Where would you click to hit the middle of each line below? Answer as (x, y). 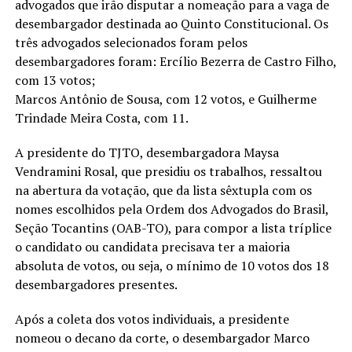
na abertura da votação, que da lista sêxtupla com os (163, 191)
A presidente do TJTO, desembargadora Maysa (147, 153)
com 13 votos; (55, 81)
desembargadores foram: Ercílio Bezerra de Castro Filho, (175, 62)
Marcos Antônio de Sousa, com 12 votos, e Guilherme (165, 99)
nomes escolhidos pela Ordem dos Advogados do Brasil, (171, 209)
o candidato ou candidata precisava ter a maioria (152, 247)
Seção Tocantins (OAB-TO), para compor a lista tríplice (173, 228)
